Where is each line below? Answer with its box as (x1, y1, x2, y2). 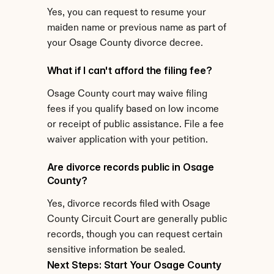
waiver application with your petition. (46, 135, 208, 145)
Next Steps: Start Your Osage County (46, 259, 221, 271)
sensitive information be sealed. (46, 245, 185, 255)
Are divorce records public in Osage (46, 161, 214, 173)
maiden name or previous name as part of (46, 23, 226, 33)
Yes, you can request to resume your (46, 8, 206, 18)
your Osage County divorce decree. (46, 39, 203, 48)
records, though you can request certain (46, 230, 223, 240)
